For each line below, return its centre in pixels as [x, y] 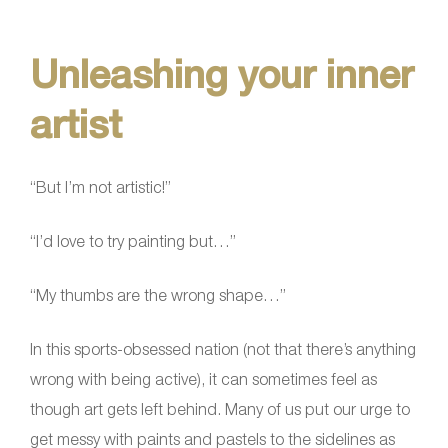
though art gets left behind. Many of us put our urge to [220, 409]
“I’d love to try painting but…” [133, 241]
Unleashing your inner [221, 74]
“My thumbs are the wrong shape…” [158, 295]
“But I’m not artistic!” [100, 187]
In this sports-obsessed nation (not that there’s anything [223, 349]
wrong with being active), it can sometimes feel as [203, 379]
